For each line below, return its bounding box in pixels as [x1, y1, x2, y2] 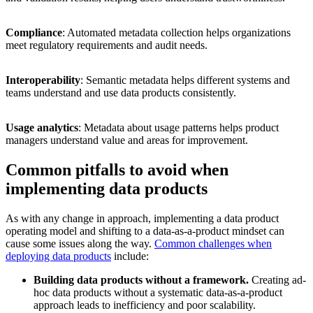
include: [111, 249, 152, 262]
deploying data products [6, 249, 111, 262]
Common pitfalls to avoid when [6, 160, 228, 179]
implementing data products [6, 179, 208, 198]
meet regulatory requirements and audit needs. [6, 38, 208, 51]
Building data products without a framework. [34, 273, 249, 286]
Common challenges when [154, 237, 272, 249]
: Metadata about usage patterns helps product [78, 121, 279, 133]
